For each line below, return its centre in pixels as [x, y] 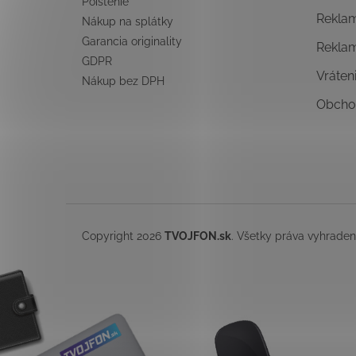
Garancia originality [132, 41]
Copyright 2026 [123, 236]
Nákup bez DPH [123, 81]
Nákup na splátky [128, 21]
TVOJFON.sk [198, 236]
